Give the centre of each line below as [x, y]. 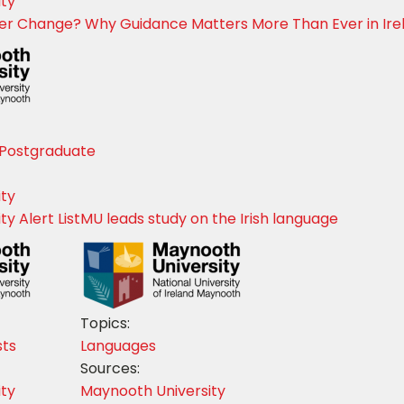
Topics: [105, 323]
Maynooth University [153, 390]
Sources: [110, 368]
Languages [118, 345]
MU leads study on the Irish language [209, 218]
